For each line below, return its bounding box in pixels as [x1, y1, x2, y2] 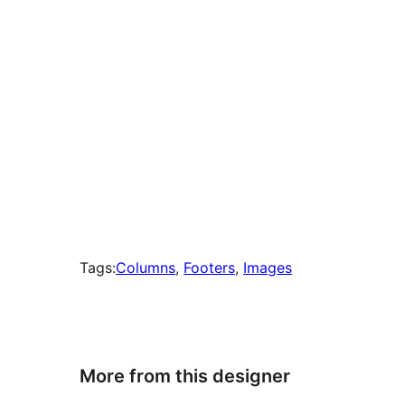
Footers [184, 259, 235, 278]
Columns [116, 259, 175, 278]
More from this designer [80, 364, 290, 387]
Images [243, 259, 292, 278]
